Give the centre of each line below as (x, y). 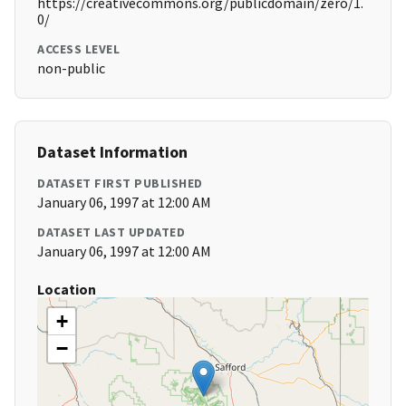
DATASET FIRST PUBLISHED (120, 184)
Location (67, 290)
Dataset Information (112, 152)
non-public (71, 68)
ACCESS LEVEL (78, 49)
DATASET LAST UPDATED (111, 232)
